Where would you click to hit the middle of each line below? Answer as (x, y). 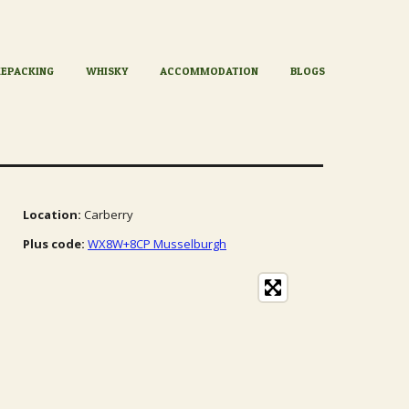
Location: (52, 214)
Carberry (107, 214)
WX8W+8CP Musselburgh (157, 243)
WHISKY (107, 71)
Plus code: (54, 243)
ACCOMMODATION (210, 71)
